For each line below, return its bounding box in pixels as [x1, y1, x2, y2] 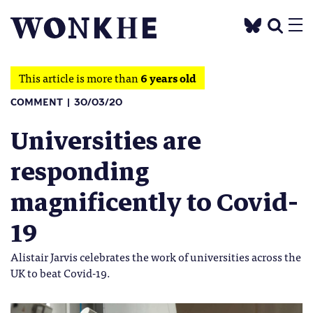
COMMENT [10, 97, 63, 108]
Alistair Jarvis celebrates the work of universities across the [10, 247, 301, 265]
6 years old [140, 68, 196, 87]
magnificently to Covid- [10, 182, 298, 224]
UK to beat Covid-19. [10, 263, 110, 282]
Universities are [10, 120, 201, 162]
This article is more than [19, 68, 140, 87]
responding [10, 151, 149, 193]
